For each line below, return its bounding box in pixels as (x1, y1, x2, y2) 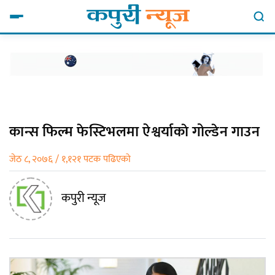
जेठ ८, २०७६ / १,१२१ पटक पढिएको (9, 150, 131, 168)
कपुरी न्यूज (61, 187, 106, 209)
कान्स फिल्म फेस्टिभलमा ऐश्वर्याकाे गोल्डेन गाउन (9, 119, 260, 144)
